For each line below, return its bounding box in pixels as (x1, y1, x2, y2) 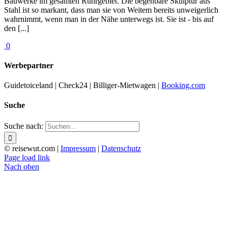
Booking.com (161, 81, 205, 90)
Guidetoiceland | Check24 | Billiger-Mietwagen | (4, 81, 161, 90)
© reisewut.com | (4, 144, 61, 153)
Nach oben (4, 162, 39, 171)
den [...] (4, 23, 29, 33)
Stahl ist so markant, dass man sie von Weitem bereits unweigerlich (4, 5, 218, 14)
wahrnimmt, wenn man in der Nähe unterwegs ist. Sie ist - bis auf (4, 14, 214, 23)
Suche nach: (4, 121, 43, 130)
